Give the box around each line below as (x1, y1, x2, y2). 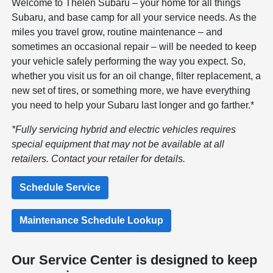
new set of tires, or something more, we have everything (12, 85, 251, 96)
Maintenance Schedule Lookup (19, 214, 164, 225)
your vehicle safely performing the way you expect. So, (12, 55, 246, 66)
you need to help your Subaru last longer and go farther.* (12, 99, 255, 110)
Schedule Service (19, 182, 101, 193)
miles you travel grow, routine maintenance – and (12, 26, 223, 37)
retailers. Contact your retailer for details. (12, 153, 186, 164)
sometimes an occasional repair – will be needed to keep (12, 41, 257, 52)
